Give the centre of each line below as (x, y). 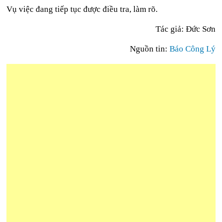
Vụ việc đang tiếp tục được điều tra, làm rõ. (82, 9)
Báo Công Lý (192, 49)
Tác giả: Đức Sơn (185, 29)
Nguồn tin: (149, 49)
